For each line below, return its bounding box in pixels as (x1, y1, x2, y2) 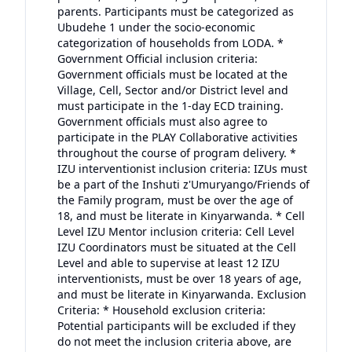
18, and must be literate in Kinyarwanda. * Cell (57, 208, 305, 223)
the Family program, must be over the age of (57, 192, 293, 207)
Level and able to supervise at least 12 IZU (57, 255, 280, 270)
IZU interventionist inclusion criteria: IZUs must (57, 161, 307, 176)
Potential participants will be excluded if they (57, 318, 295, 333)
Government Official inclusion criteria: (57, 51, 258, 66)
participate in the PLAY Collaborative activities (57, 130, 298, 145)
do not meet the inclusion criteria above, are (57, 334, 291, 349)
